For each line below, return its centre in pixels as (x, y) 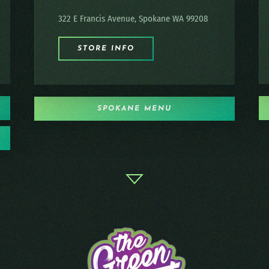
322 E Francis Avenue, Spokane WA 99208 (134, 19)
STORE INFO (106, 49)
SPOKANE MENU (134, 109)
